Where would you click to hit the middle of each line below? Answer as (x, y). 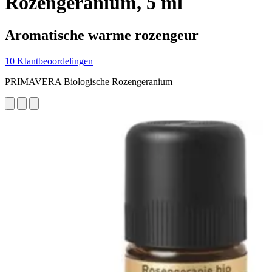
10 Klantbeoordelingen (49, 61)
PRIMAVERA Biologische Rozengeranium (89, 81)
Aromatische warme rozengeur (102, 35)
